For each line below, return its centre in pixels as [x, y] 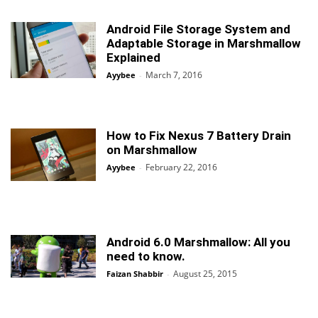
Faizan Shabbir [135, 274]
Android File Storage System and [198, 29]
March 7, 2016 [174, 75]
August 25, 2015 [205, 274]
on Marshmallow [152, 150]
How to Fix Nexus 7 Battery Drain [199, 136]
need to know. [146, 256]
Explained [133, 57]
